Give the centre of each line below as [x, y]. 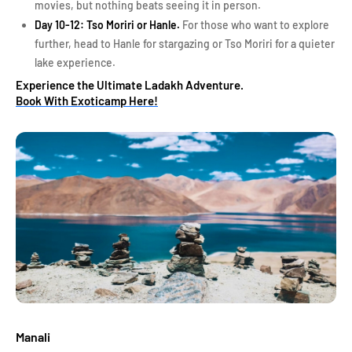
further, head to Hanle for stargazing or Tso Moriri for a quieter [185, 44]
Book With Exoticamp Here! [87, 101]
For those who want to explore [255, 25]
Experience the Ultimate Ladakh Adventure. [131, 85]
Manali [33, 337]
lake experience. [75, 62]
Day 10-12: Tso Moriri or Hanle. [107, 25]
